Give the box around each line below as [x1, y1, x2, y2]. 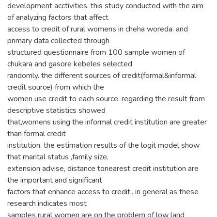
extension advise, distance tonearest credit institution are [7, 163, 199, 174]
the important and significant [7, 175, 102, 186]
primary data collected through [7, 35, 109, 46]
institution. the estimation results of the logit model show [7, 140, 200, 151]
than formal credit [7, 128, 66, 139]
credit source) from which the [7, 82, 104, 93]
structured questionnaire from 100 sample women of [7, 47, 185, 58]
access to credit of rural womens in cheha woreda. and [7, 24, 188, 35]
